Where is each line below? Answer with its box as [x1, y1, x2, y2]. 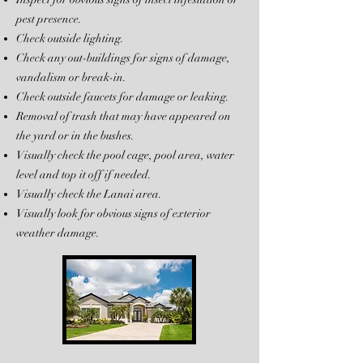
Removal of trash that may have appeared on [16, 109, 231, 123]
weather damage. [16, 226, 100, 240]
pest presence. [16, 12, 82, 26]
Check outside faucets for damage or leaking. [16, 90, 229, 104]
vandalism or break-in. [16, 70, 126, 84]
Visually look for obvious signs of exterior [16, 207, 211, 220]
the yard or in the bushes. [16, 129, 135, 143]
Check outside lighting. [16, 32, 124, 45]
